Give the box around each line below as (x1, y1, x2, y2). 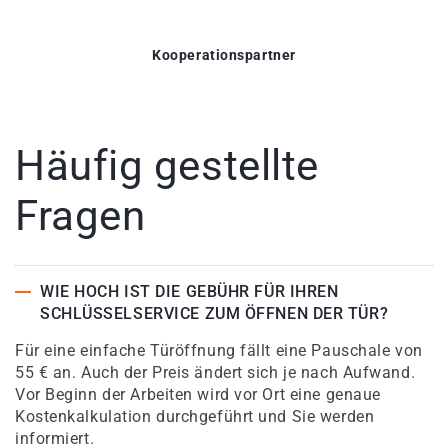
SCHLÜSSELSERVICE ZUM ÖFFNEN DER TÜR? (40, 304, 389, 324)
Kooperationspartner (152, 47, 296, 64)
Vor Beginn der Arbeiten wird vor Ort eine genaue (15, 385, 381, 405)
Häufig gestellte (15, 141, 319, 191)
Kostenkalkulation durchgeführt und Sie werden (15, 407, 375, 427)
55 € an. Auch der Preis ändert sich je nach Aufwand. (15, 363, 416, 383)
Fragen (15, 191, 146, 241)
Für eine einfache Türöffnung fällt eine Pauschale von (15, 341, 423, 361)
